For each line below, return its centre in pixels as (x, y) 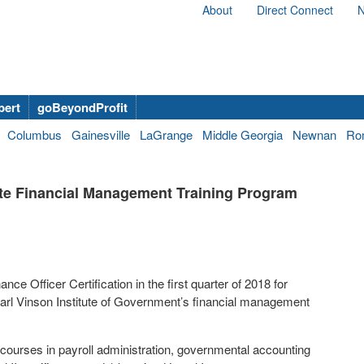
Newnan (314, 134)
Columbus (35, 134)
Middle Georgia (243, 134)
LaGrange (166, 134)
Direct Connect (295, 10)
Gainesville (101, 134)
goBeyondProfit (82, 107)
